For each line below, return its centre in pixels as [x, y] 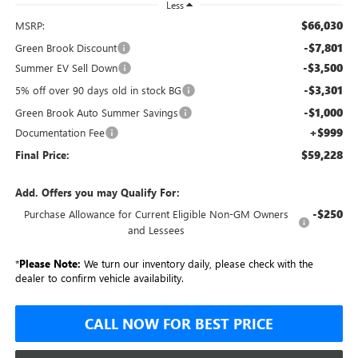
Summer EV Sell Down [66, 68]
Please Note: [50, 264]
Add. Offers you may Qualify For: [97, 193]
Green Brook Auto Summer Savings [96, 113]
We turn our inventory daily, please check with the [197, 264]
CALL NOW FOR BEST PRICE [179, 324]
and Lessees [157, 230]
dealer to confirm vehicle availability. [99, 278]
